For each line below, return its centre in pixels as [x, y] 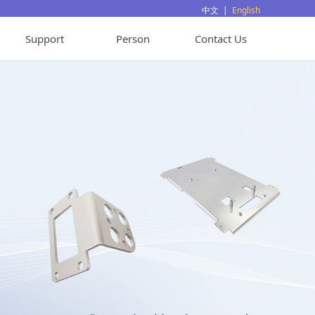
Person [133, 39]
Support [45, 39]
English [246, 10]
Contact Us [220, 39]
